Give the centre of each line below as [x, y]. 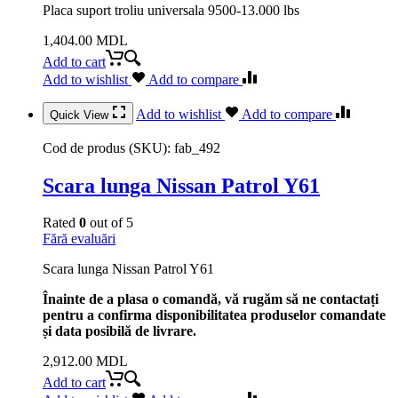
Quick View [81, 115]
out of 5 [110, 223]
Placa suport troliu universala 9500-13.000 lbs [171, 10]
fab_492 [197, 147]
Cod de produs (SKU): [108, 147]
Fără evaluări [79, 239]
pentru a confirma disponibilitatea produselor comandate [214, 315]
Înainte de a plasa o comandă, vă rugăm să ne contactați [211, 299]
